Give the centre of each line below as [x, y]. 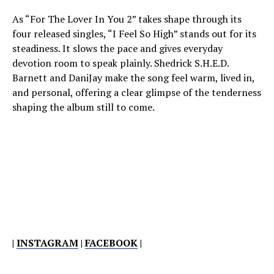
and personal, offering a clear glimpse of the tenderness [137, 92]
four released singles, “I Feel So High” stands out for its [134, 34]
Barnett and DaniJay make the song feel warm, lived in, [133, 78]
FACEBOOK [111, 243]
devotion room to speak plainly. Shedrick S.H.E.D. [120, 63]
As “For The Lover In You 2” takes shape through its [127, 19]
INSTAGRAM [47, 243]
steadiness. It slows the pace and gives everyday [117, 48]
